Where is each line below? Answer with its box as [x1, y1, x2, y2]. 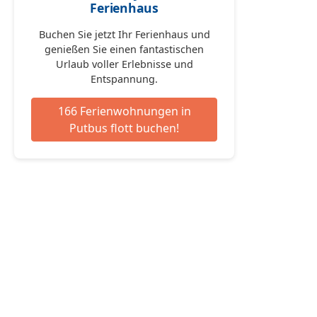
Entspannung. [91, 72, 158, 86]
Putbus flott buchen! [69, 120, 180, 137]
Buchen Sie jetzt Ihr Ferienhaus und [38, 28, 210, 42]
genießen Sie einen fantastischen [45, 42, 204, 57]
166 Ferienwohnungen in [57, 103, 191, 120]
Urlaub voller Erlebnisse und [55, 57, 193, 71]
